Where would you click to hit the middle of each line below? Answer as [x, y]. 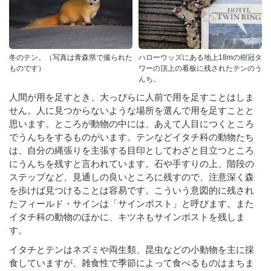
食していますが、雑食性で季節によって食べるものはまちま [132, 263]
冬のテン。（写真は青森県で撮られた [71, 57]
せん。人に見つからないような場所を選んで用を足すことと [132, 110]
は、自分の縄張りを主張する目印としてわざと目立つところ [132, 150]
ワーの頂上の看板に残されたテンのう [200, 68]
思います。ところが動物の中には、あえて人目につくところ [132, 123]
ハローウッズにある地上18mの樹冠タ [200, 57]
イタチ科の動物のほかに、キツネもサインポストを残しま [127, 217]
